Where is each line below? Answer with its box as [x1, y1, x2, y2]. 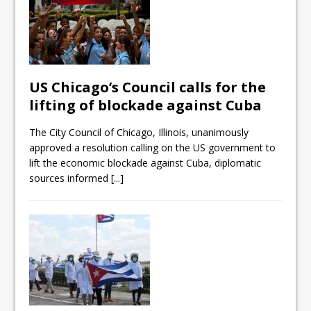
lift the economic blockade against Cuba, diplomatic [29, 156, 262, 170]
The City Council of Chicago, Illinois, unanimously [29, 126, 249, 140]
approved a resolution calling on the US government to [29, 141, 276, 155]
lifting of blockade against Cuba [29, 96, 262, 115]
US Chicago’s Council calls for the [29, 78, 267, 97]
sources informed [29, 171, 112, 185]
